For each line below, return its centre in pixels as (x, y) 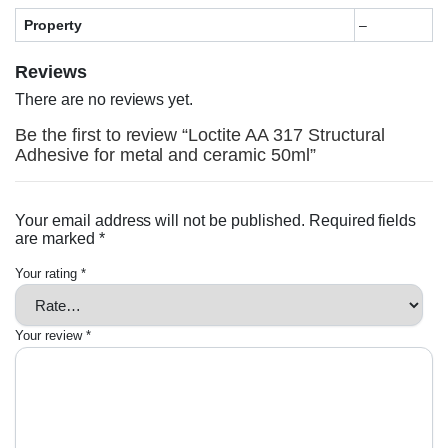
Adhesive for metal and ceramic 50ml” (165, 155)
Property (53, 25)
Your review (50, 336)
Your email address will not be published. (160, 221)
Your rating (48, 274)
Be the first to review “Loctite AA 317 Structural (200, 135)
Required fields (362, 221)
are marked (57, 239)
